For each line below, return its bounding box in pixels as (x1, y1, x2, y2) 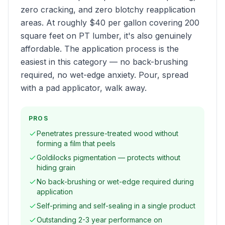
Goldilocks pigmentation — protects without (37, 153, 180, 162)
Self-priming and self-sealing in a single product (37, 201, 195, 210)
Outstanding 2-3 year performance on (37, 215, 162, 224)
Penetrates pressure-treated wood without (37, 129, 178, 138)
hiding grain (37, 163, 75, 172)
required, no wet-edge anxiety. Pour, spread (21, 70, 188, 80)
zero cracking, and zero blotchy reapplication (21, 5, 195, 15)
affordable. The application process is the (21, 44, 179, 54)
